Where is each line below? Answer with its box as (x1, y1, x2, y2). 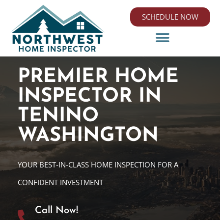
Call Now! (34, 206, 78, 216)
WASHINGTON (17, 126, 159, 146)
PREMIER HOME (17, 67, 179, 87)
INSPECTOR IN (17, 87, 162, 107)
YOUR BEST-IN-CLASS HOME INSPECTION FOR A (17, 160, 178, 170)
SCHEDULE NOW (142, 12, 198, 22)
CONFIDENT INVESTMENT (17, 177, 103, 188)
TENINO (17, 107, 99, 127)
